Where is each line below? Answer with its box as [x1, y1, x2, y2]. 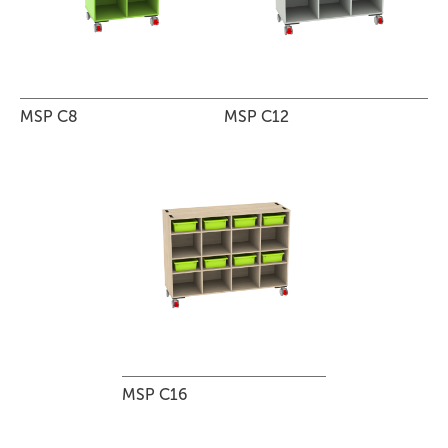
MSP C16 [122, 384, 187, 404]
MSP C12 [224, 106, 289, 126]
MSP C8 [20, 106, 78, 126]
